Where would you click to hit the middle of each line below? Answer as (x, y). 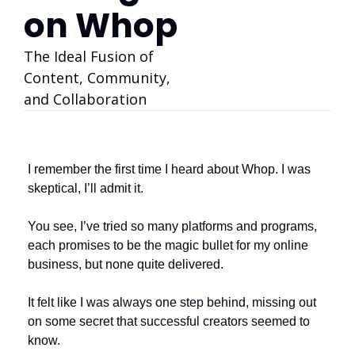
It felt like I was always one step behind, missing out (172, 302)
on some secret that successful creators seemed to (169, 321)
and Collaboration (85, 99)
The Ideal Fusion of (89, 56)
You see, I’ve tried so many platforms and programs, (172, 226)
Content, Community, (97, 78)
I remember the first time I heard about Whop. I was (169, 169)
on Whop (101, 26)
